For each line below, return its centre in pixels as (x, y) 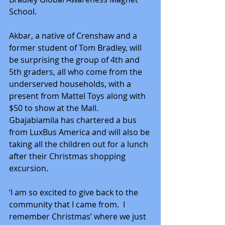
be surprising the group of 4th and (75, 60)
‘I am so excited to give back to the (75, 192)
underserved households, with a (71, 84)
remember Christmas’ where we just (79, 216)
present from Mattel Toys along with (78, 96)
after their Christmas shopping (68, 156)
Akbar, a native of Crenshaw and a (74, 35)
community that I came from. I (68, 204)
